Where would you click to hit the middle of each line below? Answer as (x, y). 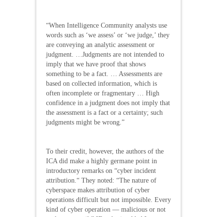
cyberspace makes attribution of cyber (98, 190)
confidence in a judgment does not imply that (108, 103)
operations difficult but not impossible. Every (108, 200)
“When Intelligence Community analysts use (107, 25)
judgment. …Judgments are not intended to (105, 54)
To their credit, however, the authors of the (105, 151)
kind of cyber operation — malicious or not (106, 209)
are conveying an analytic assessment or (100, 45)
